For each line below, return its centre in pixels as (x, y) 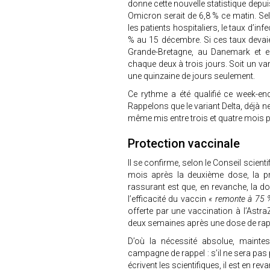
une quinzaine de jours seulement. (192, 76)
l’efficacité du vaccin (168, 199)
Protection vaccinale (184, 143)
